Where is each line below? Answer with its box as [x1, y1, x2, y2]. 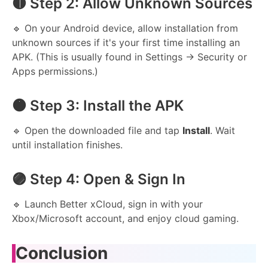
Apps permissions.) [12, 65, 98, 77]
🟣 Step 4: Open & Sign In [12, 170, 185, 188]
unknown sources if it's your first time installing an [12, 36, 240, 48]
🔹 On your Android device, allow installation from [12, 22, 238, 34]
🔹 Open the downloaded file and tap [12, 124, 182, 136]
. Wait [210, 124, 235, 136]
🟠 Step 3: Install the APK [12, 96, 184, 114]
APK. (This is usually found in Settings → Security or [12, 50, 247, 63]
